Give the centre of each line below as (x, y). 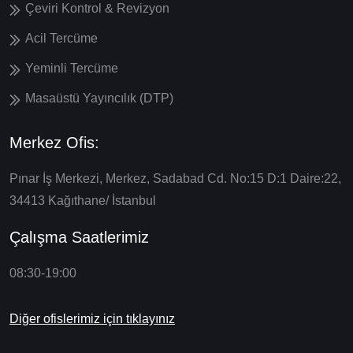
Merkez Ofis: (54, 142)
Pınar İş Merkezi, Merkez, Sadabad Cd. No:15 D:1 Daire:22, (175, 178)
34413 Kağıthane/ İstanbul (83, 200)
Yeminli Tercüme (72, 68)
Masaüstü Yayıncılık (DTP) (99, 98)
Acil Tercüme (61, 38)
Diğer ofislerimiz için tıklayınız (92, 318)
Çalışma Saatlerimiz (79, 237)
